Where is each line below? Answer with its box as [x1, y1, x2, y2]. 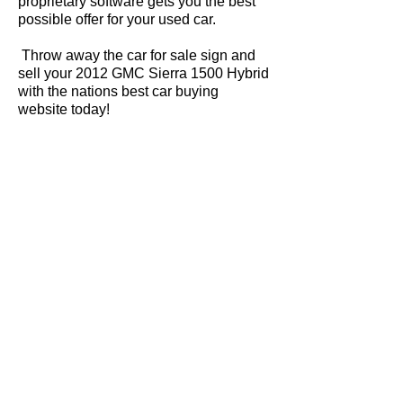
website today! [18, 102, 110, 117]
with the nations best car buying [18, 84, 219, 99]
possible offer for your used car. [18, 12, 216, 27]
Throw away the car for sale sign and [18, 48, 255, 63]
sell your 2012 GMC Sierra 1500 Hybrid [18, 66, 269, 81]
